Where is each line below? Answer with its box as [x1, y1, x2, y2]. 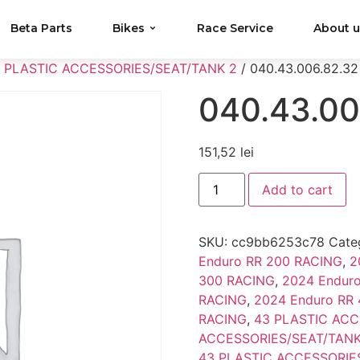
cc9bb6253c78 [231, 234, 325, 251]
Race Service [197, 21, 274, 35]
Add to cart [261, 182, 333, 198]
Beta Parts [10, 21, 73, 35]
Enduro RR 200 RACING [198, 253, 342, 270]
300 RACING [198, 272, 275, 289]
